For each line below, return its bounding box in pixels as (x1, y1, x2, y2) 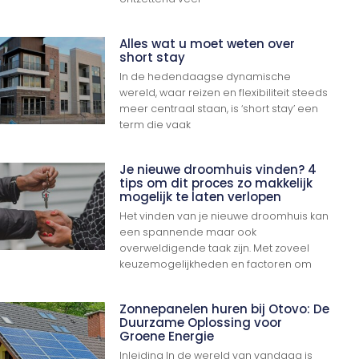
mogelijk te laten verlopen (119, 188, 282, 205)
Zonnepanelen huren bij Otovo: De (119, 300, 330, 317)
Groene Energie (119, 327, 215, 345)
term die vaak (119, 117, 192, 131)
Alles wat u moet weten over (119, 34, 296, 52)
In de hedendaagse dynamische (119, 69, 292, 83)
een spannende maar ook (119, 224, 257, 239)
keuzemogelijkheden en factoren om (119, 256, 313, 271)
